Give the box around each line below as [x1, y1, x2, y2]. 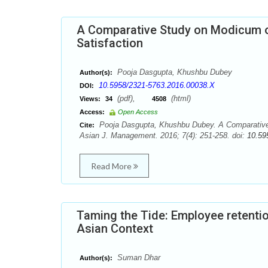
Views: [80, 95, 100, 102]
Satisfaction [77, 36, 143, 50]
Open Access [118, 108, 158, 115]
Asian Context [77, 221, 153, 236]
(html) [169, 94, 191, 103]
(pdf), [115, 94, 152, 103]
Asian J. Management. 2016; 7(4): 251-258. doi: [80, 131, 247, 140]
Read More [90, 161, 133, 171]
